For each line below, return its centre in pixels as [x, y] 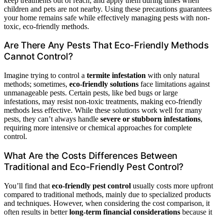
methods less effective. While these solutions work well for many [103, 110]
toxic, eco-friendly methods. [46, 26]
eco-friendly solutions [104, 84]
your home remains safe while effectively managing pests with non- [107, 17]
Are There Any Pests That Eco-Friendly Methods [106, 46]
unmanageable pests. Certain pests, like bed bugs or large [91, 93]
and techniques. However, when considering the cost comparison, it [107, 203]
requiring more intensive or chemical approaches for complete [98, 128]
